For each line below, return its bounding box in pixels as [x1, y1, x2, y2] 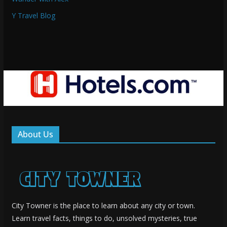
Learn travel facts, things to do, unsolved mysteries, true [11, 213, 197, 223]
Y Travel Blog [11, 10, 55, 20]
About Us [17, 128, 53, 140]
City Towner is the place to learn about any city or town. [11, 200, 195, 210]
